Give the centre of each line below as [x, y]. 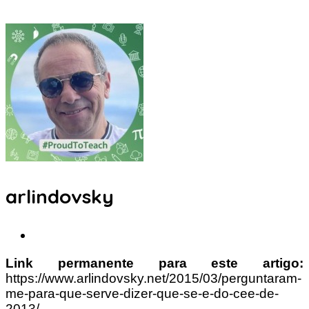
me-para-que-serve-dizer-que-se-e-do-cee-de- [142, 293]
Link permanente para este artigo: [154, 263]
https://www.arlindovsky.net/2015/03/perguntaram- [153, 278]
